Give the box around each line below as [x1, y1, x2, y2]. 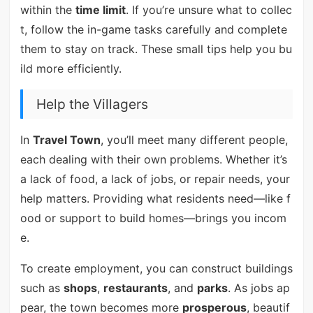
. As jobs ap [227, 280, 290, 295]
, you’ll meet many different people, [100, 132, 288, 147]
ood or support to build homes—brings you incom [20, 210, 286, 225]
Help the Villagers [36, 95, 148, 112]
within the [20, 3, 75, 17]
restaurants [103, 280, 168, 295]
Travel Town [32, 132, 101, 147]
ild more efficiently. [20, 61, 122, 76]
